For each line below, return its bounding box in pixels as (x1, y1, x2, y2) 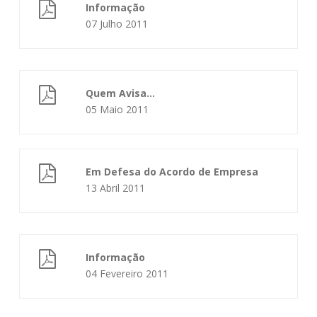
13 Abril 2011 (86, 181, 146, 195)
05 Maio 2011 (86, 103, 149, 116)
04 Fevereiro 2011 (86, 267, 169, 280)
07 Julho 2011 (86, 17, 149, 30)
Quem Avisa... (86, 86, 156, 100)
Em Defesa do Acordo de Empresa (86, 165, 259, 178)
